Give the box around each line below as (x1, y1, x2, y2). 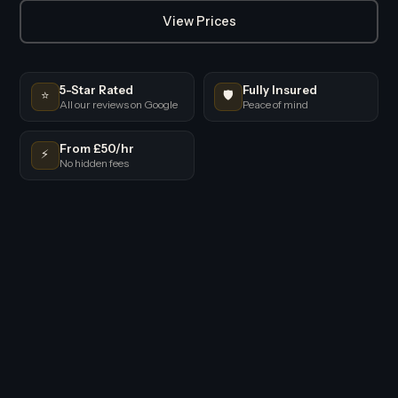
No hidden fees (59, 155, 129, 170)
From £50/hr (59, 140, 134, 155)
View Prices (162, 12, 236, 29)
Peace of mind (242, 97, 308, 111)
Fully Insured (242, 82, 317, 97)
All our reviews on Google (59, 97, 178, 111)
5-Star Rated (59, 82, 133, 97)
